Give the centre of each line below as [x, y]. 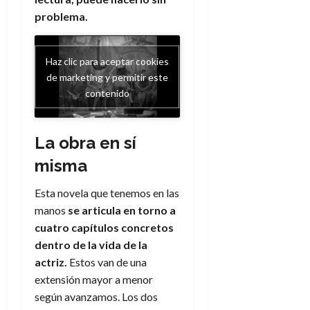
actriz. [51, 262]
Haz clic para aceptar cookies [107, 61]
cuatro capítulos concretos [104, 227]
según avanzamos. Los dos [96, 296]
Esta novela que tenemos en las [107, 192]
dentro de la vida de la [91, 244]
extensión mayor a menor [94, 279]
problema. [61, 17]
